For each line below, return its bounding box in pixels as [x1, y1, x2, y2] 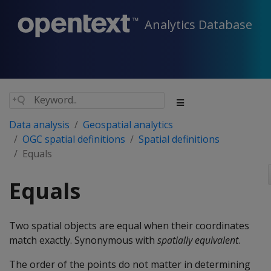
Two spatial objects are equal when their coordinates [9, 219, 249, 232]
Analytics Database [145, 16, 252, 33]
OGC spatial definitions [22, 132, 125, 146]
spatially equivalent [157, 233, 238, 247]
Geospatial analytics [83, 118, 173, 131]
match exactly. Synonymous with [9, 233, 157, 247]
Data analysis [9, 118, 70, 131]
